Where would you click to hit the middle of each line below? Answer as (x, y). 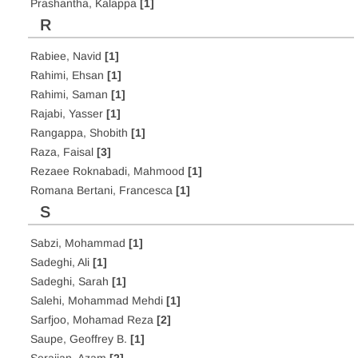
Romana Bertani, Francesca (103, 190)
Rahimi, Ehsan (69, 75)
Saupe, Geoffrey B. (80, 339)
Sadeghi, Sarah (71, 281)
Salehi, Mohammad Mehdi (98, 300)
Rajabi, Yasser (68, 113)
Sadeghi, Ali (62, 262)
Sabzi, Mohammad (80, 243)
